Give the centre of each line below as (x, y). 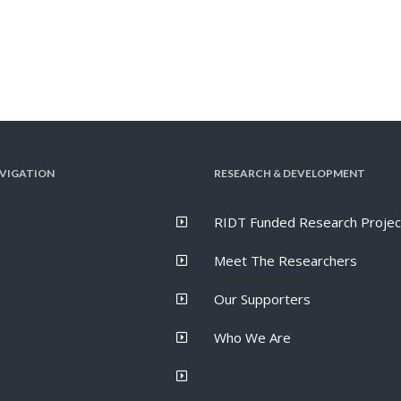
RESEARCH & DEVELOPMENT (290, 173)
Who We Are (252, 337)
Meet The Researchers (286, 260)
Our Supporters (262, 299)
